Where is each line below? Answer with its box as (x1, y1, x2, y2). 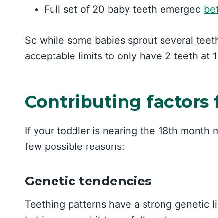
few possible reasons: (25, 140, 125, 152)
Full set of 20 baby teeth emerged (44, 3, 204, 15)
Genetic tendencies (25, 174, 152, 189)
